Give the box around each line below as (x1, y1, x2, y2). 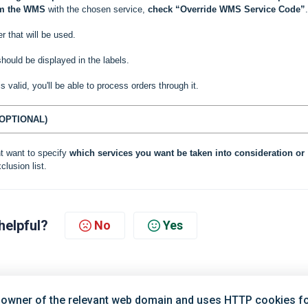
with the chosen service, (45, 3, 148, 14)
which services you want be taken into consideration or (69, 147, 305, 158)
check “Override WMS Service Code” (148, 3, 305, 14)
